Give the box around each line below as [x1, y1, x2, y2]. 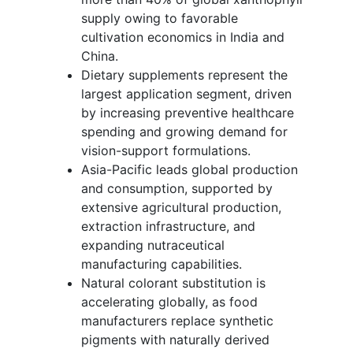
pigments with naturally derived [81, 331, 269, 347]
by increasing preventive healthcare [81, 104, 294, 121]
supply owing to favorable [81, 9, 238, 26]
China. [81, 47, 118, 64]
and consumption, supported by [81, 180, 273, 196]
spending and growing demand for [81, 123, 288, 139]
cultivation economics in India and [81, 28, 284, 45]
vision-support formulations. [81, 142, 251, 158]
